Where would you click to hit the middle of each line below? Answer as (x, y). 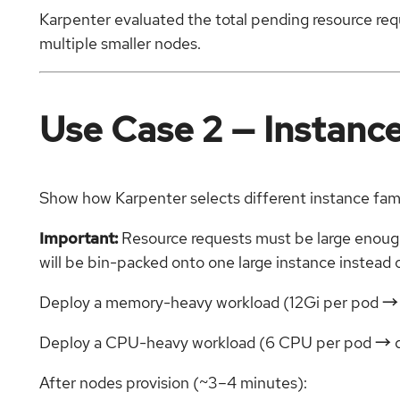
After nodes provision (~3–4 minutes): (173, 383)
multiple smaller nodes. (120, 44)
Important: (79, 238)
